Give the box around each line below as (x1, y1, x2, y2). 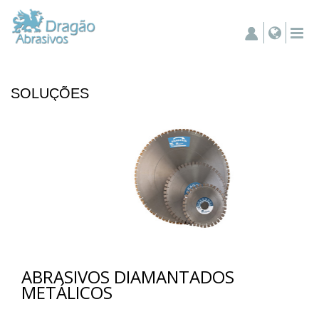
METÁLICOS (21, 280, 113, 304)
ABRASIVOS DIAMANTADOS (21, 264, 234, 288)
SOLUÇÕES (11, 85, 89, 101)
